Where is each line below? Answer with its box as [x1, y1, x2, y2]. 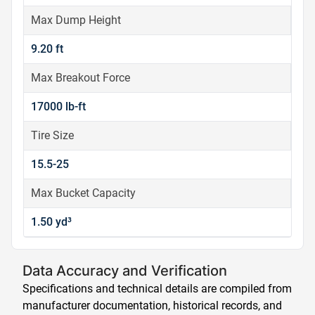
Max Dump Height [31, 13, 121, 27]
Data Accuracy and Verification [22, 262, 227, 279]
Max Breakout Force [31, 71, 130, 84]
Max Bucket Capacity [31, 186, 136, 200]
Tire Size [31, 129, 74, 142]
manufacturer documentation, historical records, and [22, 299, 282, 312]
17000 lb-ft [31, 100, 86, 113]
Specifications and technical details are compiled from [22, 282, 292, 295]
